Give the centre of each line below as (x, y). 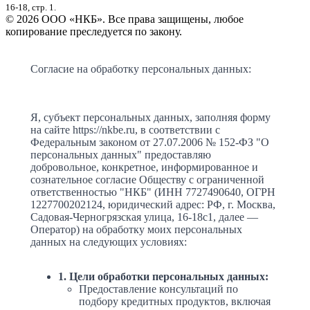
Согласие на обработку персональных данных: (141, 69)
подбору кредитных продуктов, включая (175, 302)
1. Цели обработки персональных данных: (163, 277)
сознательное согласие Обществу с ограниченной (147, 180)
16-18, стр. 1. (31, 8)
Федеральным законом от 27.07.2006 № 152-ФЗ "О (150, 143)
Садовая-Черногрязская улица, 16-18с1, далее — (144, 217)
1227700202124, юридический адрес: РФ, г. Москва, (153, 205)
